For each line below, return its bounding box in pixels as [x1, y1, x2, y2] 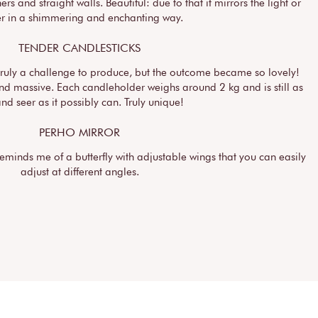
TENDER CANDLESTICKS [18, 41, 141, 55]
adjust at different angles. [20, 165, 139, 179]
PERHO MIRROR [39, 126, 120, 140]
